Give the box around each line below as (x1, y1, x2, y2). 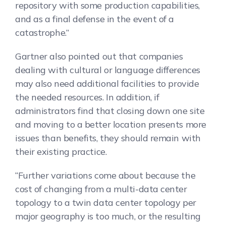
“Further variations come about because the (15, 169, 196, 181)
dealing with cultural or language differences (15, 64, 200, 76)
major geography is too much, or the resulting (15, 210, 201, 222)
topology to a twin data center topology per (15, 196, 196, 208)
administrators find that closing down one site (15, 104, 205, 117)
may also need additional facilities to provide (15, 77, 199, 89)
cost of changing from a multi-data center (15, 183, 187, 195)
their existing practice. (15, 145, 107, 157)
